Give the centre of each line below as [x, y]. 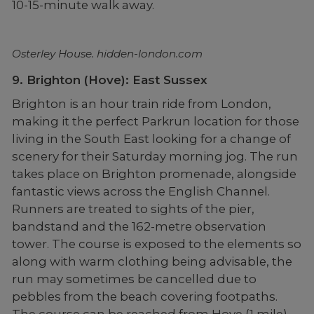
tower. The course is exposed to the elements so [156, 244]
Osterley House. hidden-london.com [107, 53]
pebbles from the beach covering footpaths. [144, 296]
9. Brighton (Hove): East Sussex [109, 80]
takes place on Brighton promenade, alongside [154, 173]
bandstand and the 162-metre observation [139, 226]
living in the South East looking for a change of [151, 138]
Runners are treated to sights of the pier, [133, 209]
